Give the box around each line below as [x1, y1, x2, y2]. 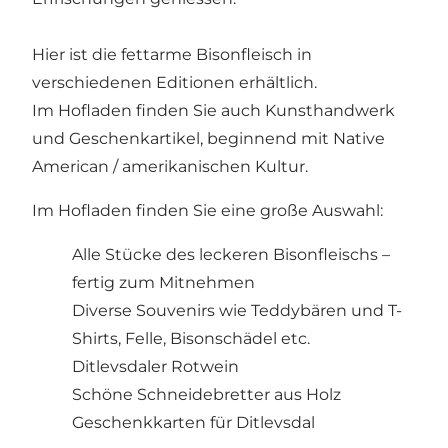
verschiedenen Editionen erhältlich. [32, 72, 317, 92]
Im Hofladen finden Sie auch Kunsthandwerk [32, 100, 395, 120]
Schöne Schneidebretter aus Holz [72, 384, 341, 404]
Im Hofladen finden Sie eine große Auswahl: [32, 200, 383, 220]
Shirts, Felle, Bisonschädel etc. [72, 328, 310, 348]
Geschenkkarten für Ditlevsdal [72, 412, 315, 432]
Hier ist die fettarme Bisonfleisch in [32, 44, 312, 64]
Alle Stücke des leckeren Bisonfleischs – [72, 244, 390, 264]
